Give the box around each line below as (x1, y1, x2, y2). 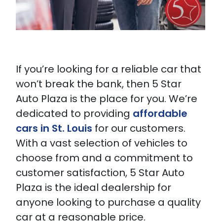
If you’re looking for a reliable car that (16, 62, 201, 76)
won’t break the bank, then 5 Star (16, 77, 182, 91)
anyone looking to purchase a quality (16, 195, 201, 209)
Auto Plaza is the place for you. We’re (16, 92, 197, 106)
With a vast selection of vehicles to (16, 136, 187, 150)
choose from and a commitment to (16, 151, 193, 165)
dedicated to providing (16, 107, 133, 120)
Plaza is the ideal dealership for (16, 181, 171, 194)
